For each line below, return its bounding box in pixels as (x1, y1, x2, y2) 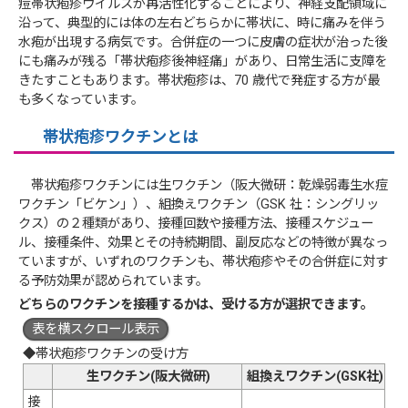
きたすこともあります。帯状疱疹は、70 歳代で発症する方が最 (18, 72, 381, 88)
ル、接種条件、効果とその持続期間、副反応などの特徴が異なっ (18, 235, 389, 251)
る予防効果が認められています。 (18, 273, 209, 290)
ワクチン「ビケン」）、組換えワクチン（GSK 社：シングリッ (18, 197, 380, 213)
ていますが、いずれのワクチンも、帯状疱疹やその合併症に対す (18, 254, 389, 270)
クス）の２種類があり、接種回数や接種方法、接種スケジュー (18, 216, 374, 232)
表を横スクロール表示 (31, 321, 159, 338)
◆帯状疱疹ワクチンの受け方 (22, 346, 189, 362)
